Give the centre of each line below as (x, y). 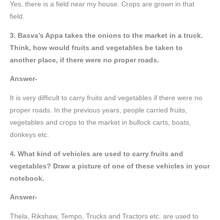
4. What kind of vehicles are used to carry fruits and (96, 154)
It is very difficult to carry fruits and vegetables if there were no (106, 98)
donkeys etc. (29, 135)
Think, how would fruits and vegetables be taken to (96, 48)
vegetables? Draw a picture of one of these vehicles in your (110, 166)
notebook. (27, 178)
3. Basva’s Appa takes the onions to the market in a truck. (106, 35)
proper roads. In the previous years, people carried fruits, (98, 110)
